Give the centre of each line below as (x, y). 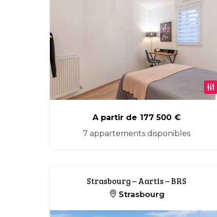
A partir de (115, 117)
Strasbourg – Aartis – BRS (137, 181)
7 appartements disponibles (137, 133)
